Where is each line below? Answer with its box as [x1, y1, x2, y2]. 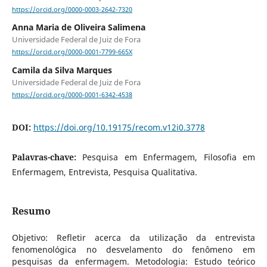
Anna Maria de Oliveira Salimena [11, 21, 145, 33]
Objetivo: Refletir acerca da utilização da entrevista [11, 231, 256, 243]
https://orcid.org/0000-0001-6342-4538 [11, 90, 132, 99]
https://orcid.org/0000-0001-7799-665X [11, 48, 132, 57]
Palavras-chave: [11, 151, 83, 163]
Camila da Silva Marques [11, 64, 112, 76]
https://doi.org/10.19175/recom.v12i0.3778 [33, 121, 205, 133]
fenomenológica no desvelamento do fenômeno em [11, 243, 256, 255]
